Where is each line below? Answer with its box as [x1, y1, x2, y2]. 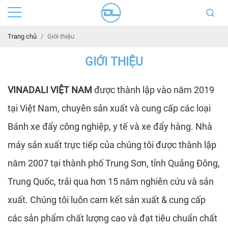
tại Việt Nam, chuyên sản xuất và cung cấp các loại [8, 103, 211, 113]
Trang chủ [8, 33, 37, 40]
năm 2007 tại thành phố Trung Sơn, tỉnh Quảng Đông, [8, 158, 220, 168]
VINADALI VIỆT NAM [8, 84, 92, 95]
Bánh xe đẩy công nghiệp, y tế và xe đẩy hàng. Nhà [8, 121, 212, 132]
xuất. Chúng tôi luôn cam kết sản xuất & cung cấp [8, 194, 206, 205]
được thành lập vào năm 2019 [92, 84, 214, 95]
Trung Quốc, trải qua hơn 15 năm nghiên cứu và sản [8, 176, 214, 187]
